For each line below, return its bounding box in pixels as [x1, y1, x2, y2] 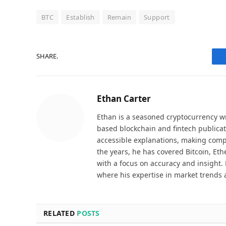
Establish [66, 12, 95, 22]
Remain [107, 12, 132, 22]
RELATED [43, 208, 77, 218]
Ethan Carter [97, 92, 151, 104]
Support [144, 12, 170, 22]
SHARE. [36, 51, 58, 61]
